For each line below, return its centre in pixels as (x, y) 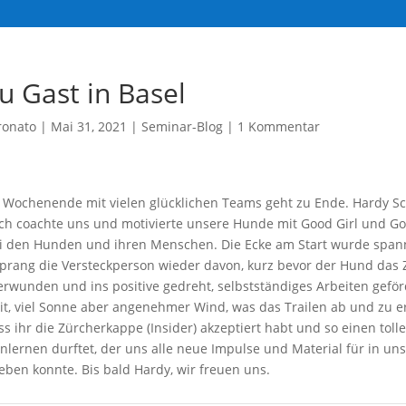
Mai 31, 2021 (88, 126)
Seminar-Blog (182, 126)
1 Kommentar (278, 126)
